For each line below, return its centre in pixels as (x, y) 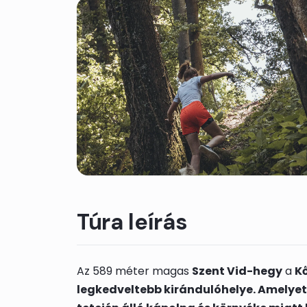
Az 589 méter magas (134, 271)
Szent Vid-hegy (237, 271)
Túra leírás (132, 222)
